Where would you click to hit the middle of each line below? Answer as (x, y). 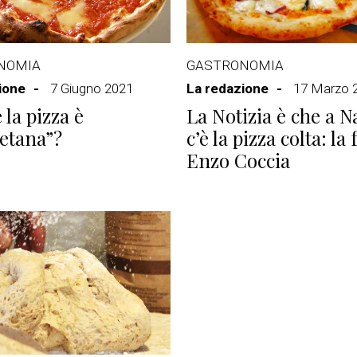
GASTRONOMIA (235, 65)
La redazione (228, 88)
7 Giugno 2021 (92, 88)
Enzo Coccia (238, 160)
